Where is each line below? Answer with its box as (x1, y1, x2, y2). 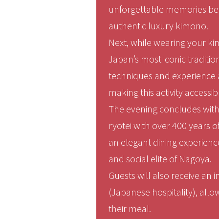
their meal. (109, 202, 151, 215)
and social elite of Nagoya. (109, 153, 212, 165)
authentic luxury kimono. (109, 20, 208, 32)
